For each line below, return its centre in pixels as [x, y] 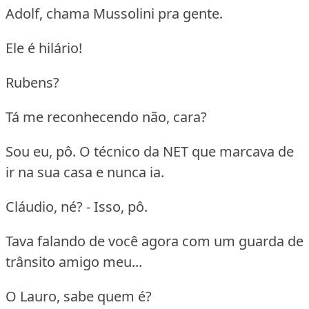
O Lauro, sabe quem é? [79, 296]
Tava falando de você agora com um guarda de [154, 241]
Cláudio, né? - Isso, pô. [77, 206]
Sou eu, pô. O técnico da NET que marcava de [150, 151]
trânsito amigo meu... [74, 261]
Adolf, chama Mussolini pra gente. [114, 13]
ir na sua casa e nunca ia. [85, 172]
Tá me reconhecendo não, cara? [106, 117]
